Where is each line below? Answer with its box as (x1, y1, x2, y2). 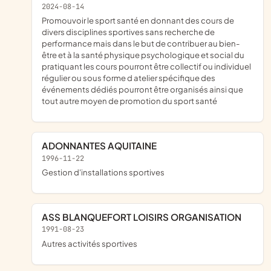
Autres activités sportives (47, 238, 137, 249)
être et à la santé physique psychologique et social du (42, 50, 244, 60)
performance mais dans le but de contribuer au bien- (42, 38, 240, 49)
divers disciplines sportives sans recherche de (42, 27, 215, 38)
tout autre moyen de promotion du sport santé (42, 96, 217, 106)
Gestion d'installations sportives (48, 167, 165, 178)
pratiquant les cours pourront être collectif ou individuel (42, 61, 251, 72)
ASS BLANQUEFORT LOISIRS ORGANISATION (48, 211, 241, 223)
